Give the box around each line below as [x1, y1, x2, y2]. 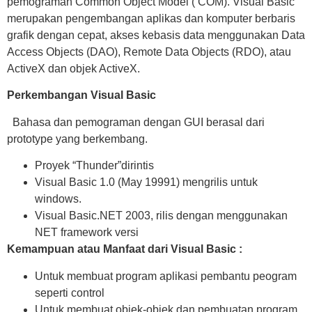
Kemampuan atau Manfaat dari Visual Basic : [7, 243, 242, 256]
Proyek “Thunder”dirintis [35, 159, 154, 172]
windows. [35, 193, 81, 205]
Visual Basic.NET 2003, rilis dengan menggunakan [35, 210, 288, 222]
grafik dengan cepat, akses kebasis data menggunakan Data [7, 29, 305, 41]
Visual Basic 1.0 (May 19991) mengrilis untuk [35, 176, 258, 189]
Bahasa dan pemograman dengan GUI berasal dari [13, 116, 265, 128]
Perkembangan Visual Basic [7, 89, 156, 102]
